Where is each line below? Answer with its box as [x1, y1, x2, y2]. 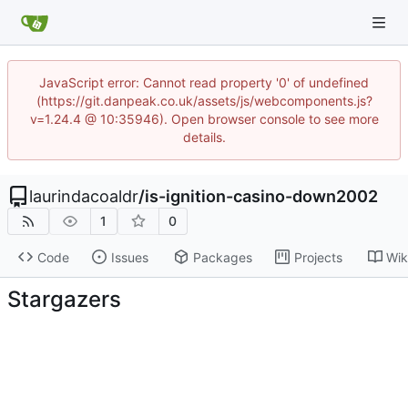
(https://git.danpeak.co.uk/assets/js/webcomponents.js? [36, 93, 372, 108]
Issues [110, 249, 148, 265]
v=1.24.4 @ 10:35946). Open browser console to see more [29, 111, 379, 127]
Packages [192, 249, 252, 265]
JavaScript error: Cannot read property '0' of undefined [39, 75, 369, 90]
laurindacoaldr [29, 187, 138, 206]
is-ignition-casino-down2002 [145, 187, 378, 206]
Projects [293, 249, 342, 265]
